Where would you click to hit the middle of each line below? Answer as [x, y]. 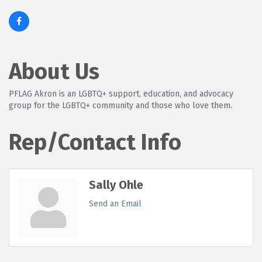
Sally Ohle [116, 185]
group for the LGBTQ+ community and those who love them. [120, 105]
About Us [54, 71]
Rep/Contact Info [95, 142]
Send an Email [115, 204]
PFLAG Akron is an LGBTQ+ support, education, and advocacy [121, 94]
